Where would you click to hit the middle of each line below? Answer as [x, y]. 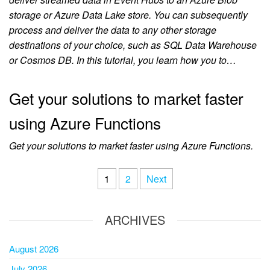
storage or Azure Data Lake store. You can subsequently [128, 15]
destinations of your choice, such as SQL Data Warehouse [133, 45]
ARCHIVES [135, 220]
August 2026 [34, 249]
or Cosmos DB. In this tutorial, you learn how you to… [123, 60]
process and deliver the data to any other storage [113, 30]
